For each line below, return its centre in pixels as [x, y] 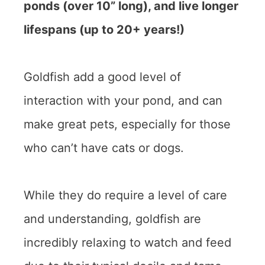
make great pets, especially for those [127, 124]
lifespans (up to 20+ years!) [104, 29]
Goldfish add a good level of [102, 77]
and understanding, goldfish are [112, 219]
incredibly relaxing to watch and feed [127, 242]
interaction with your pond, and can [123, 100]
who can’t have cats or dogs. [106, 148]
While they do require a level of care [125, 195]
